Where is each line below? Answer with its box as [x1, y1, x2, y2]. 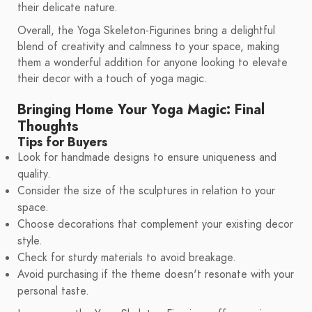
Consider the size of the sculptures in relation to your [17, 183, 275, 199]
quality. [17, 166, 51, 182]
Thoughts [17, 116, 79, 136]
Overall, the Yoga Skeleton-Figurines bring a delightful [17, 23, 275, 39]
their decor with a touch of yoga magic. [17, 71, 208, 87]
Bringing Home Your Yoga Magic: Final [17, 100, 265, 120]
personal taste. [17, 283, 89, 299]
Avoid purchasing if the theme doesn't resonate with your [17, 267, 294, 283]
